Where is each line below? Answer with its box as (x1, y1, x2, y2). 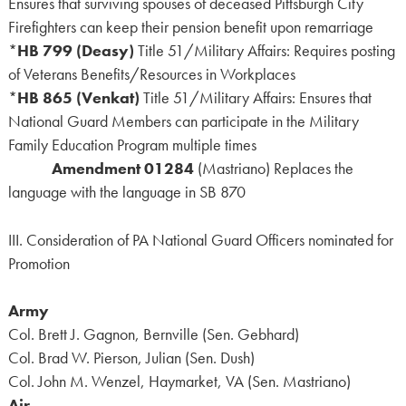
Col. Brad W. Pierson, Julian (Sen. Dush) (7, 348, 255, 369)
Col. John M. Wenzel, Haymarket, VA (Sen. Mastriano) (7, 372, 351, 392)
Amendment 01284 (51, 159, 194, 179)
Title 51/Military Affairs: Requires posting (133, 41, 395, 62)
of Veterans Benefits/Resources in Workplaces (7, 64, 295, 85)
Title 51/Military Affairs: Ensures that (139, 88, 372, 109)
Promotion (7, 253, 70, 274)
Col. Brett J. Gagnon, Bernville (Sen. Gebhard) (7, 324, 299, 345)
